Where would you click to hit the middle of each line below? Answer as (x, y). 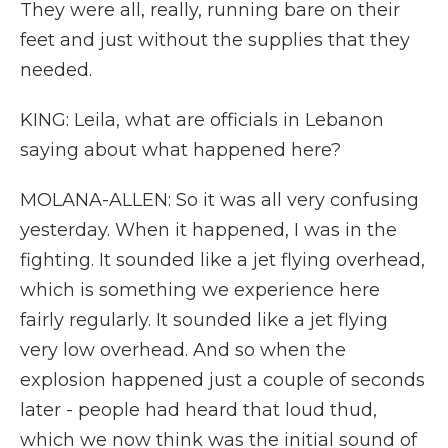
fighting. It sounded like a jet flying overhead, (222, 260)
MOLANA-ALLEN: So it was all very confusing (219, 200)
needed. (56, 70)
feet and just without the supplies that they (215, 40)
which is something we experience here (200, 290)
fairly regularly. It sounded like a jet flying (204, 320)
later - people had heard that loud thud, (198, 410)
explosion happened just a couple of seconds (222, 380)
